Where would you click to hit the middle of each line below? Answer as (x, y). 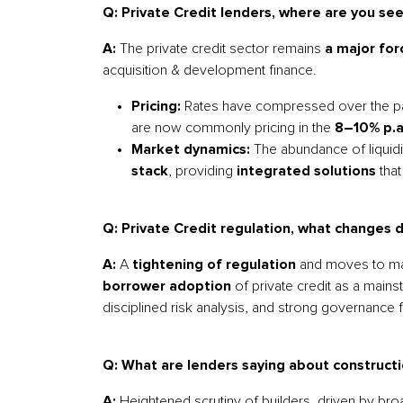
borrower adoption (167, 286)
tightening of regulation (214, 264)
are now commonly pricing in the (233, 128)
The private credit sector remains (220, 49)
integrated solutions (306, 171)
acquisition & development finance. (210, 70)
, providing (202, 171)
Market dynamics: (191, 149)
